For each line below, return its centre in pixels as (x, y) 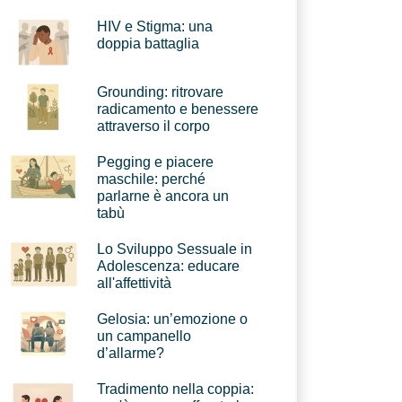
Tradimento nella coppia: (175, 389)
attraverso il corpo (153, 126)
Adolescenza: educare (168, 266)
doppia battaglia (148, 44)
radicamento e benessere (178, 109)
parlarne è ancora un (163, 196)
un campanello (144, 336)
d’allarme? (131, 353)
